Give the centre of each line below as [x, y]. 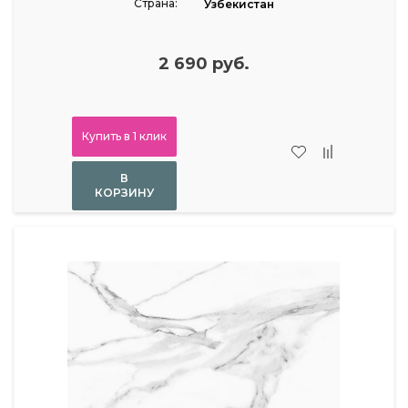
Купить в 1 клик [124, 137]
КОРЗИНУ [124, 193]
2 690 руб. [204, 64]
